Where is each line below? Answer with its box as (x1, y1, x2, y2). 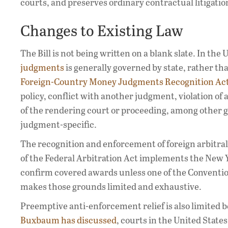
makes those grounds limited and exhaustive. (20, 180, 202, 193)
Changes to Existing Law (20, 20, 183, 41)
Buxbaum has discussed (20, 214, 117, 226)
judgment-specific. (20, 118, 97, 131)
